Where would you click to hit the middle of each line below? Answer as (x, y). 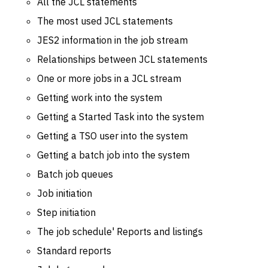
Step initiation (66, 212)
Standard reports (74, 250)
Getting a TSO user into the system (112, 135)
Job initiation (65, 193)
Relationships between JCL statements (122, 59)
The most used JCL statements (105, 21)
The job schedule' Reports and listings (120, 231)
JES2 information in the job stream (112, 40)
